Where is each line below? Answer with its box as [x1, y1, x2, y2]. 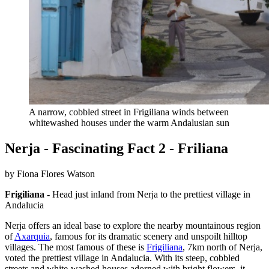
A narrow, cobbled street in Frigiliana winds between [29, 107, 229, 118]
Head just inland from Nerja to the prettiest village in [50, 189, 250, 200]
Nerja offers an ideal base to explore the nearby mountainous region [5, 220, 261, 231]
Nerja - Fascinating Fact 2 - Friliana [5, 141, 228, 157]
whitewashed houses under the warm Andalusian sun [29, 118, 229, 128]
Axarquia [14, 231, 50, 242]
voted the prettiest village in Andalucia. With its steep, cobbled [5, 253, 240, 264]
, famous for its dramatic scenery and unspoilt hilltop [50, 231, 247, 242]
